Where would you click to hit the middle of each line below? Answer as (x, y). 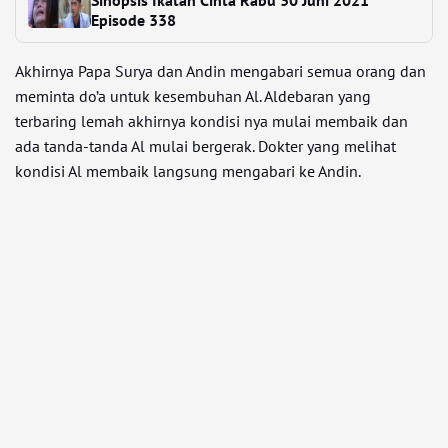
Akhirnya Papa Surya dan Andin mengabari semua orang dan (220, 71)
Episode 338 (133, 20)
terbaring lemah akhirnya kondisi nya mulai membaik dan (211, 121)
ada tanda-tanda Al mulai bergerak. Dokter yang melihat (205, 146)
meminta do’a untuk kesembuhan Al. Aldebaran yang (193, 96)
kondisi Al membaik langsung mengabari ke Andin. (188, 171)
